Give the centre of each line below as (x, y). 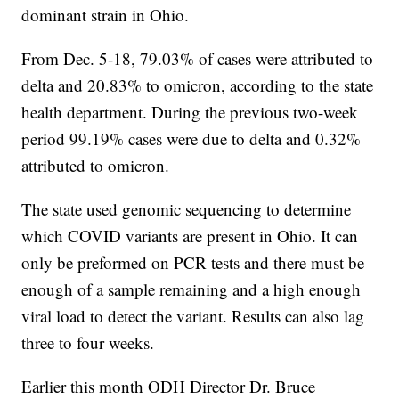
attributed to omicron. (96, 166)
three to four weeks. (88, 343)
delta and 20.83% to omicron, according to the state (198, 85)
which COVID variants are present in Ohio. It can (190, 236)
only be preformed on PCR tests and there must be (193, 263)
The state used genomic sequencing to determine (187, 209)
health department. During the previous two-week (190, 112)
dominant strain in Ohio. (106, 15)
